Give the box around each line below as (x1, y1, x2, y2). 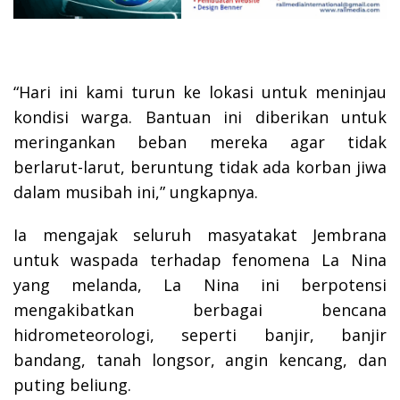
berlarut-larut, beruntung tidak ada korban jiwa (13, 155, 387, 178)
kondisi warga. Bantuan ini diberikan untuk (13, 105, 387, 128)
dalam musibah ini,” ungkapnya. (13, 180, 258, 203)
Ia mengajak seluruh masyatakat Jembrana (13, 223, 387, 246)
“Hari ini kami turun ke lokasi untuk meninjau (13, 80, 387, 103)
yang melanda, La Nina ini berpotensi (13, 273, 387, 296)
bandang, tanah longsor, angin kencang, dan (13, 348, 387, 371)
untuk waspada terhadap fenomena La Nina (13, 248, 387, 271)
